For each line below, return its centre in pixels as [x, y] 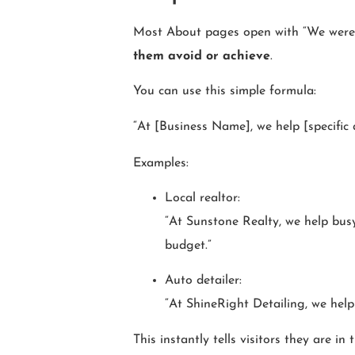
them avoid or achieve [202, 56]
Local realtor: [202, 198]
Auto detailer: [203, 281]
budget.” [188, 245]
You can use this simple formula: [225, 92]
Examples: [161, 163]
